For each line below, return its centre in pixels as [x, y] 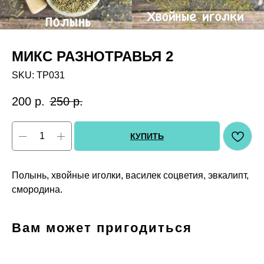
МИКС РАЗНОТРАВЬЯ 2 [93, 56]
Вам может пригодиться [102, 228]
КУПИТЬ [147, 136]
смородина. [37, 190]
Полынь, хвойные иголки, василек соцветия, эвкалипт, [130, 176]
